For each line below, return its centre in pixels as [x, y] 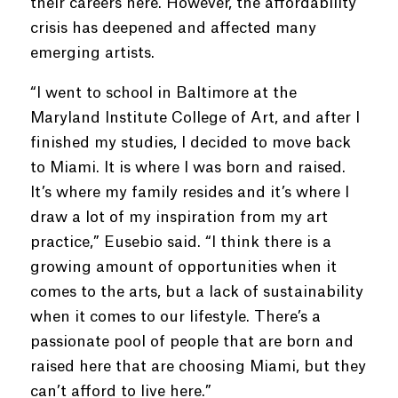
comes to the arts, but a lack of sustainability [196, 292]
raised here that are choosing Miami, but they [198, 366]
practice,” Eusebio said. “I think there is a [180, 242]
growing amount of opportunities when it [183, 267]
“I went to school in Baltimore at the [163, 93]
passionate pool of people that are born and [191, 342]
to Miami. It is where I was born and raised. [187, 167]
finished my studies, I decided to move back [190, 143]
